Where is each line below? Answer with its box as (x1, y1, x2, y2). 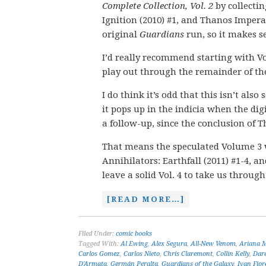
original (102, 29, 140, 40)
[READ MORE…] (107, 195, 185, 204)
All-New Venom (191, 240, 236, 248)
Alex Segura (151, 240, 187, 248)
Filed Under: (78, 230, 116, 237)
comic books (116, 230, 152, 237)
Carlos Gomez (78, 250, 120, 258)
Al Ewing (121, 240, 148, 248)
